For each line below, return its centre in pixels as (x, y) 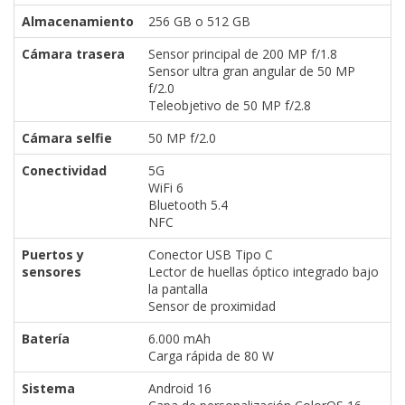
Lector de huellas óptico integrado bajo (264, 271)
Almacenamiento (78, 21)
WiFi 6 (166, 187)
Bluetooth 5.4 (188, 204)
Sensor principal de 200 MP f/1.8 (243, 53)
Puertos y (53, 254)
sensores (52, 271)
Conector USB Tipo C (211, 254)
